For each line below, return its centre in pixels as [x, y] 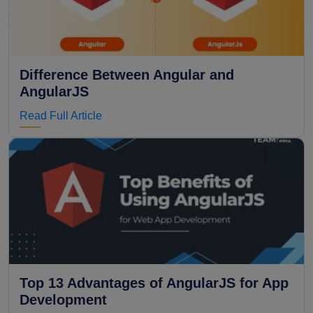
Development [63, 299]
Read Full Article [61, 115]
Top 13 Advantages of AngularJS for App [154, 283]
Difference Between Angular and [127, 74]
